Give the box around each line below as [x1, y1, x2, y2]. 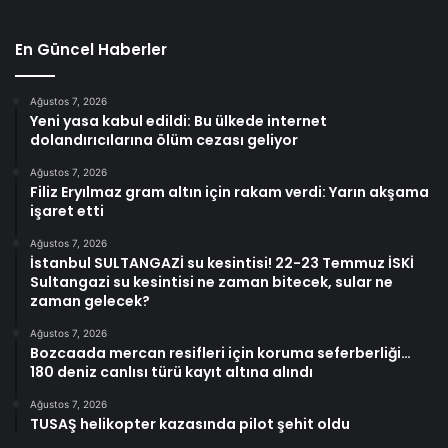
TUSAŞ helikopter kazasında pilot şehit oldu [30, 414, 350, 435]
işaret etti [30, 201, 104, 222]
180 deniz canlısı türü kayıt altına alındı [30, 362, 313, 383]
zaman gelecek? [30, 291, 150, 312]
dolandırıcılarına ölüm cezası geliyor [30, 130, 298, 151]
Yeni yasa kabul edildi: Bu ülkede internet [30, 111, 327, 132]
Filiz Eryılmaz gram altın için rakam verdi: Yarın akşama [30, 182, 429, 203]
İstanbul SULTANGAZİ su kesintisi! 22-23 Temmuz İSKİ [30, 253, 414, 274]
